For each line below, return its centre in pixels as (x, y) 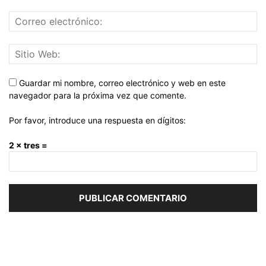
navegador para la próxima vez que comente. (98, 96)
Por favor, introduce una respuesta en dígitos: (97, 121)
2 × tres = (28, 145)
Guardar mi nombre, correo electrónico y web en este (122, 83)
